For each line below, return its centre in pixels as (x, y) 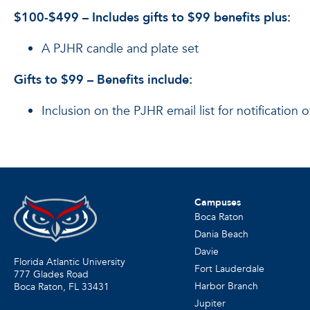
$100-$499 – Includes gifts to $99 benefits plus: (152, 18)
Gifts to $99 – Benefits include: (103, 80)
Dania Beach (221, 235)
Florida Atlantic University (70, 262)
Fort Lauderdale (229, 269)
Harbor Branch (226, 286)
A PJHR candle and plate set (120, 49)
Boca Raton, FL (46, 286)
